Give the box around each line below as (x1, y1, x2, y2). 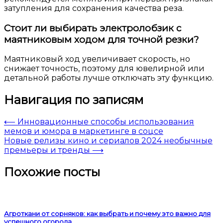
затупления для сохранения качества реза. (4, 3, 184, 13)
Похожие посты (4, 164, 100, 179)
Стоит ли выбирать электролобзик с (4, 22, 181, 34)
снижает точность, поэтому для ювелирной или (4, 64, 205, 74)
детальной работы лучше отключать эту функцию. (4, 73, 214, 83)
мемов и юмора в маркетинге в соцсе (4, 126, 163, 136)
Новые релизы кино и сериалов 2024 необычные (4, 136, 213, 146)
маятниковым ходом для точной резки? (4, 33, 199, 45)
